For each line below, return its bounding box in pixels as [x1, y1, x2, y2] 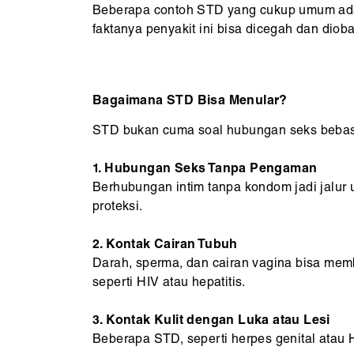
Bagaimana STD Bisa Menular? [92, 95, 288, 108]
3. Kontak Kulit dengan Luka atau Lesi [92, 314, 330, 328]
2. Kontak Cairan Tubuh [92, 239, 238, 252]
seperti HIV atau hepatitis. [92, 277, 246, 290]
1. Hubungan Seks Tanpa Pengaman [92, 163, 318, 176]
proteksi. [92, 201, 143, 214]
